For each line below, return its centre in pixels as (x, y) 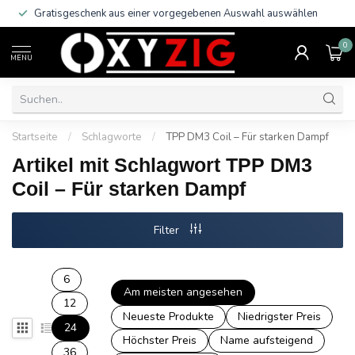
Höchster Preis (160, 340)
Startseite (35, 137)
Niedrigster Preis (280, 317)
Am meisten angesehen (183, 292)
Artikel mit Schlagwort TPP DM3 (162, 165)
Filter (168, 230)
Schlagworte (112, 137)
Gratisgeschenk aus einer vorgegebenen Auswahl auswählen (176, 13)
